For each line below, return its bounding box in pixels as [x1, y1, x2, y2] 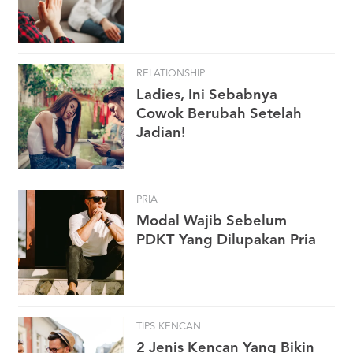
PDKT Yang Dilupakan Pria [136, 233, 316, 248]
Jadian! [136, 125, 185, 140]
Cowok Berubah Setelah [136, 106, 302, 121]
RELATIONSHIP [136, 68, 205, 79]
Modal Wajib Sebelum [136, 214, 287, 229]
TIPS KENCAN [136, 321, 201, 332]
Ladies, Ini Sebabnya [136, 87, 277, 102]
